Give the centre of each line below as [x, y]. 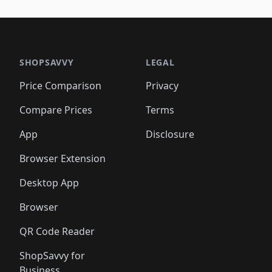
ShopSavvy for [52, 255]
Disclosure [170, 134]
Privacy [162, 85]
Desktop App [49, 182]
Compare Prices [56, 110]
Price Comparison [60, 85]
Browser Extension [63, 158]
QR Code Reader [57, 231]
